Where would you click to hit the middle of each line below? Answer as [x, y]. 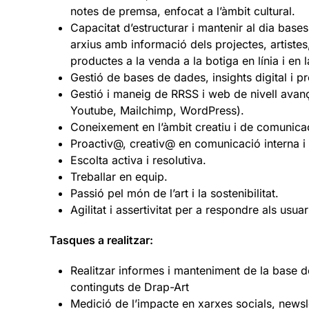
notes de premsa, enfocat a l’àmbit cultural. [183, 11]
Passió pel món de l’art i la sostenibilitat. [175, 193]
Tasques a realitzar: [101, 240]
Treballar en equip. [119, 176]
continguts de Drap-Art [130, 287]
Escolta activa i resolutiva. [138, 160]
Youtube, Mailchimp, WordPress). [157, 110]
